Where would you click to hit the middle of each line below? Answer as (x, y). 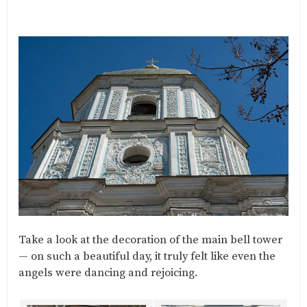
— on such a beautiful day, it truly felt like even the (147, 257)
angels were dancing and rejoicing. (108, 273)
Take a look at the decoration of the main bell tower (150, 241)
